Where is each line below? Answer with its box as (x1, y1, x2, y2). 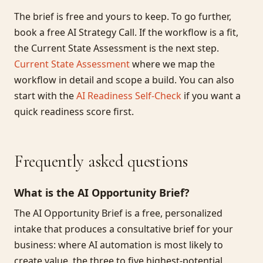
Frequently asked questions (14, 151, 188, 171)
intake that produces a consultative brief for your (14, 222, 233, 235)
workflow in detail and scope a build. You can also (14, 73, 234, 86)
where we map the (132, 58, 215, 70)
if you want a (184, 89, 241, 102)
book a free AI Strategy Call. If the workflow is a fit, (14, 26, 238, 39)
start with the (14, 89, 74, 102)
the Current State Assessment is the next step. (14, 42, 219, 55)
